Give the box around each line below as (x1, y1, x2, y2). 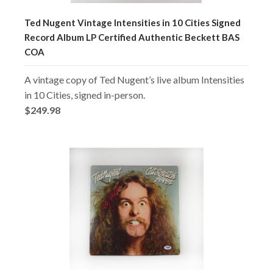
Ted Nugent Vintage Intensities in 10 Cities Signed (24, 16, 241, 28)
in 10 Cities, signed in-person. (24, 88, 145, 101)
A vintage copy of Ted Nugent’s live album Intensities (24, 73, 244, 85)
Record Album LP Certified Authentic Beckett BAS (24, 31, 239, 43)
